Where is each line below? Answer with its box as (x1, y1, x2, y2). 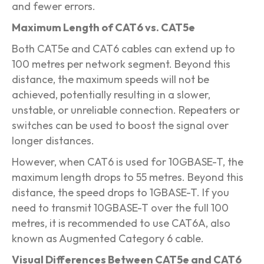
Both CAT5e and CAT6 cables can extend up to (12, 42, 235, 56)
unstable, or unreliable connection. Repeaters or (12, 103, 240, 117)
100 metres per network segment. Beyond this (12, 57, 230, 71)
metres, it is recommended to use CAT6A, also (12, 216, 230, 230)
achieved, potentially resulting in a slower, (12, 88, 210, 102)
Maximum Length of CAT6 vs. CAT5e (12, 21, 195, 35)
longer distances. (12, 134, 94, 148)
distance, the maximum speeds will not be (12, 72, 209, 87)
